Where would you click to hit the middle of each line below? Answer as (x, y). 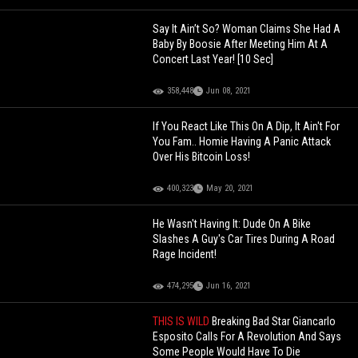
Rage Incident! (185, 255)
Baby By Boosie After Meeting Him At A (241, 44)
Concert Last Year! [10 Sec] (213, 60)
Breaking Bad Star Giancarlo (274, 322)
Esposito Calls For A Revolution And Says (247, 337)
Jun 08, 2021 (229, 91)
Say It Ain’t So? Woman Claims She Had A (247, 29)
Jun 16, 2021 (229, 286)
